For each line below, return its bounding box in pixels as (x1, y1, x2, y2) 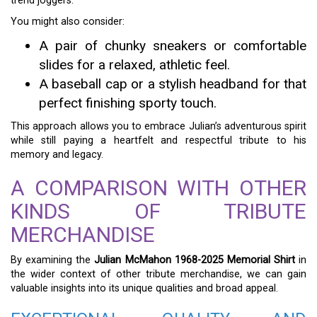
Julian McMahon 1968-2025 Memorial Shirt (94, 254, 295, 266)
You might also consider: (11, 16, 125, 28)
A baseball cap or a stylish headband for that (39, 76, 306, 92)
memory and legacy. (11, 149, 103, 161)
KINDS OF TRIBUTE (11, 199, 306, 224)
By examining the (11, 254, 95, 266)
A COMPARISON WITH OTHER (11, 175, 306, 200)
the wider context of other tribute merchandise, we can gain (11, 268, 306, 280)
